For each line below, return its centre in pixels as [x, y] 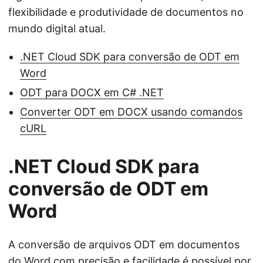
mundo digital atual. [57, 28]
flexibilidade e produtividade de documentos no [126, 12]
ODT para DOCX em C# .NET [92, 92]
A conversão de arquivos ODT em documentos [124, 245]
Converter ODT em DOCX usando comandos [131, 112]
